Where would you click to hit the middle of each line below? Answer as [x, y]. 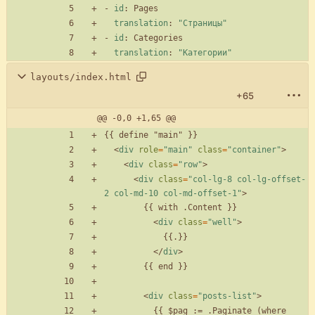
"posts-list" [227, 296]
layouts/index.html [81, 77]
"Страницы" [202, 24]
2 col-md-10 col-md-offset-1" [173, 194]
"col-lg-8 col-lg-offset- [247, 180]
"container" [254, 150]
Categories [158, 38]
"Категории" [205, 53]
